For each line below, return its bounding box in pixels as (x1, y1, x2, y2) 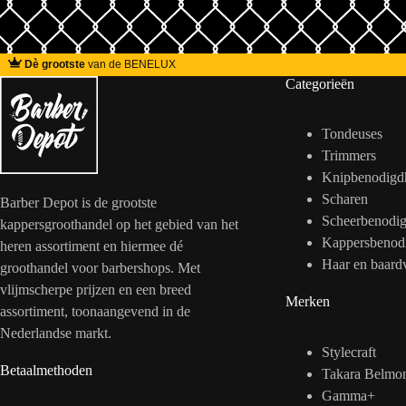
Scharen (321, 191, 368, 208)
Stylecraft (321, 344, 376, 361)
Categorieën (285, 75, 354, 92)
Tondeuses (321, 126, 382, 142)
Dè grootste (24, 58, 85, 72)
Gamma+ (321, 388, 375, 404)
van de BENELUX (85, 58, 176, 72)
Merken (285, 294, 330, 310)
